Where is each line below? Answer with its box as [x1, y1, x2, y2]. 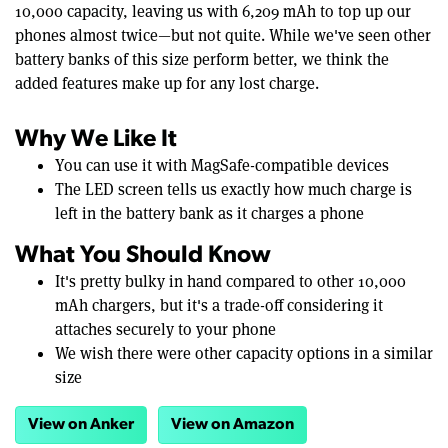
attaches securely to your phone [55, 319, 276, 341]
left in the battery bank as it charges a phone [55, 203, 364, 225]
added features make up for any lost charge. [15, 73, 319, 95]
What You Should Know [15, 244, 271, 269]
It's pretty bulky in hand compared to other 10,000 [55, 271, 406, 293]
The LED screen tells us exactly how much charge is [55, 179, 412, 201]
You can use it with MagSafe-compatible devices [55, 155, 389, 177]
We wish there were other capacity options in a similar [55, 343, 433, 365]
